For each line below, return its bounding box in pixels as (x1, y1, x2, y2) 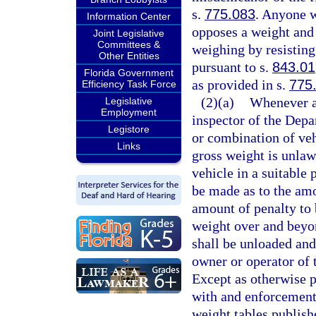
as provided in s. (192, 77, 289, 92)
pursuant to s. (192, 59, 272, 75)
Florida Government (84, 67, 174, 78)
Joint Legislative (93, 28, 164, 39)
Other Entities (98, 50, 159, 61)
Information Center (87, 11, 171, 22)
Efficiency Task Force (81, 78, 176, 90)
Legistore (108, 123, 150, 135)
